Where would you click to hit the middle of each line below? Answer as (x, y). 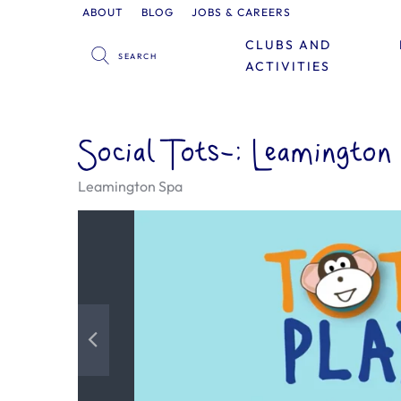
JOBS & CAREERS (242, 12)
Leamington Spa (130, 186)
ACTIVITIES (287, 66)
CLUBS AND (288, 45)
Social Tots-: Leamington (235, 154)
